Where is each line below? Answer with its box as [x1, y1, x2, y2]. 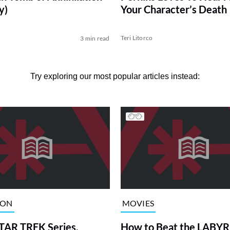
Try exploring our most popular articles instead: [30, 72, 200, 81]
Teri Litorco [120, 34, 153, 42]
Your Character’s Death [120, 3, 227, 16]
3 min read [80, 34, 110, 43]
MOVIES [122, 198, 155, 208]
